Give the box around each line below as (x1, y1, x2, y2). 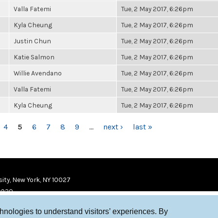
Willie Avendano (14, 69, 62, 77)
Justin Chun (14, 37, 51, 45)
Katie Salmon (14, 53, 54, 61)
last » (133, 122, 152, 131)
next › (103, 122, 123, 131)
